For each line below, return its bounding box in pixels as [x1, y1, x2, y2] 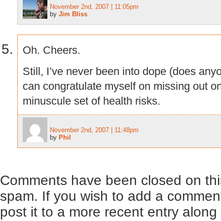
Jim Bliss [59, 10, 87, 18]
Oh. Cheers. [23, 43, 80, 56]
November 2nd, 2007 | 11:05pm [50, 3, 139, 11]
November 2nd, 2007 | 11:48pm [50, 126, 139, 134]
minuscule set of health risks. [23, 94, 160, 107]
